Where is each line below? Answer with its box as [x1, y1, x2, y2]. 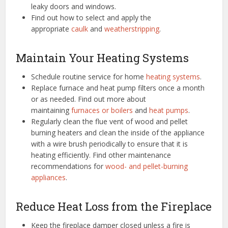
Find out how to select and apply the [31, 12, 152, 22]
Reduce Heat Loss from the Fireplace [16, 198, 212, 214]
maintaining [31, 105, 72, 115]
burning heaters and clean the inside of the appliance [31, 127, 205, 137]
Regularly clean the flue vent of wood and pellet [31, 116, 188, 126]
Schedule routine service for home [31, 71, 147, 81]
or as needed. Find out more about [31, 94, 147, 104]
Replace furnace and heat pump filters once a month [31, 82, 205, 93]
